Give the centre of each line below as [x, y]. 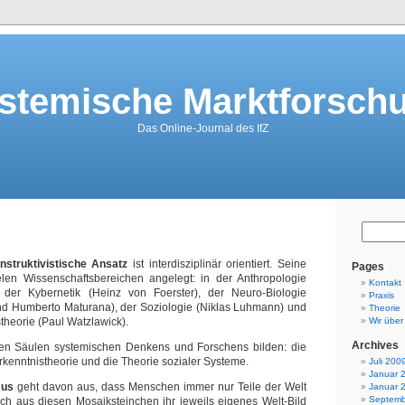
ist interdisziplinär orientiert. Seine [220, 264]
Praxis [381, 295]
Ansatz [113, 264]
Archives [375, 345]
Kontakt [385, 283]
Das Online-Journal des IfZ [202, 128]
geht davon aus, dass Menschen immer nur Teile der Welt [160, 387]
